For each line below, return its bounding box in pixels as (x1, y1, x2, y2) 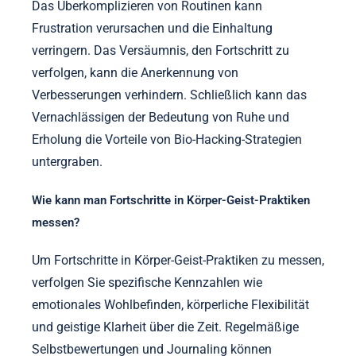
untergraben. (32, 153, 103, 169)
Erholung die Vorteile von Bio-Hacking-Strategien (32, 131, 302, 147)
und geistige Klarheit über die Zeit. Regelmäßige (32, 319, 299, 335)
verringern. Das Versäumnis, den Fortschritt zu (32, 42, 289, 58)
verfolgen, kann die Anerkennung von (32, 64, 238, 80)
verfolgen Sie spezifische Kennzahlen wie (32, 274, 262, 290)
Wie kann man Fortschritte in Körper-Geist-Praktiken (32, 192, 310, 207)
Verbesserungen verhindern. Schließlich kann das (32, 87, 307, 103)
